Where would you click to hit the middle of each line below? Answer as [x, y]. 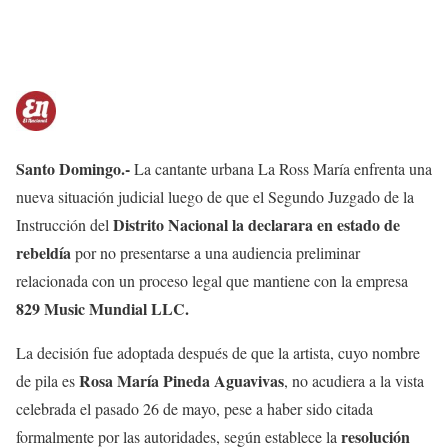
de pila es [47, 381]
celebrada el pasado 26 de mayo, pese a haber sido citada [194, 409]
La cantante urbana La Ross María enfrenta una [281, 169]
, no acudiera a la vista [354, 381]
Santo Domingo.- [73, 169]
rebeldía [43, 253]
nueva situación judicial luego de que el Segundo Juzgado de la [215, 197]
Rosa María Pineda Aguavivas [181, 381]
